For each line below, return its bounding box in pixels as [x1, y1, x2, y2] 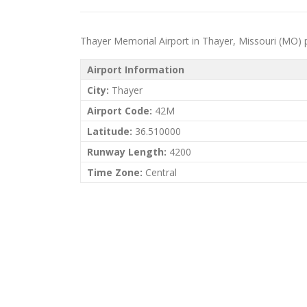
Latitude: [87, 125, 132, 138]
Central [143, 166, 177, 179]
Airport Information [87, 63, 184, 76]
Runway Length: [87, 145, 167, 158]
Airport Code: [87, 104, 152, 117]
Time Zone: [87, 166, 143, 179]
